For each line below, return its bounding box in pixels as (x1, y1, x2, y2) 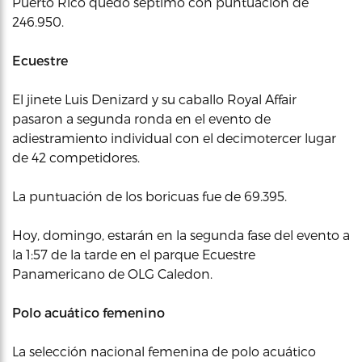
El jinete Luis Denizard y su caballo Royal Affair (12, 91, 297, 107)
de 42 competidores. (12, 149, 140, 165)
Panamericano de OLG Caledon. (12, 266, 213, 281)
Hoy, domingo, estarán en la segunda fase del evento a (12, 227, 350, 242)
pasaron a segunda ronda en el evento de (12, 111, 271, 126)
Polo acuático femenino (12, 305, 165, 320)
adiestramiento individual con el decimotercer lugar (12, 130, 336, 145)
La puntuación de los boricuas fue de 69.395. (12, 188, 287, 204)
